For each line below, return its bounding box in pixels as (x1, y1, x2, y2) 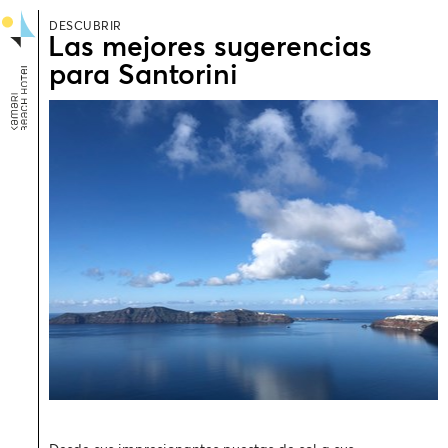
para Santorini (49, 62, 238, 90)
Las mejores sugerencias (47, 34, 372, 62)
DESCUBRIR (49, 21, 122, 33)
